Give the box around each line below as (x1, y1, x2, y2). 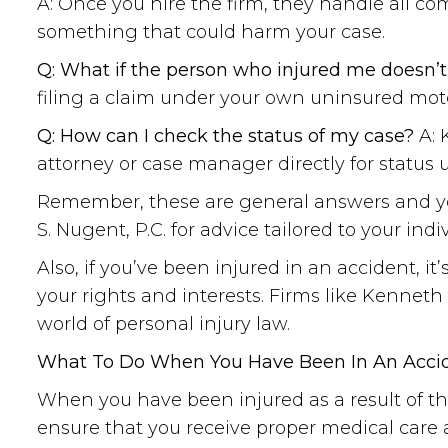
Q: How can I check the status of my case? (37, 125, 414, 147)
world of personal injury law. (37, 313, 290, 335)
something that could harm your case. (37, 21, 385, 43)
